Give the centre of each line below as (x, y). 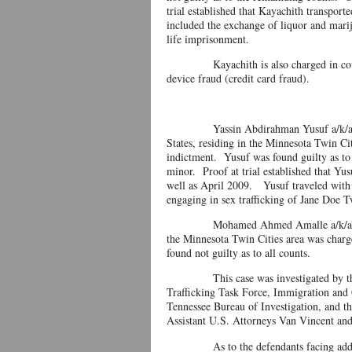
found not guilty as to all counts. (238, 253)
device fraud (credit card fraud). (238, 78)
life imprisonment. (208, 39)
